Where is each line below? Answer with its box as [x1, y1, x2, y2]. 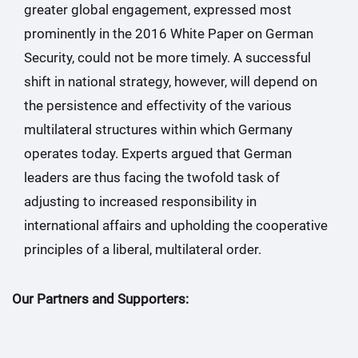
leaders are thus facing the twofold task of [24, 169, 280, 185]
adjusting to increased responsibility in [24, 193, 257, 209]
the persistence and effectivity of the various [24, 97, 292, 113]
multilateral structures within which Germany [24, 121, 292, 137]
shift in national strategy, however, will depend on [24, 74, 317, 89]
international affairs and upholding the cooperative [24, 217, 328, 233]
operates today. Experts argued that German [24, 145, 292, 161]
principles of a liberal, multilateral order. [24, 241, 265, 257]
